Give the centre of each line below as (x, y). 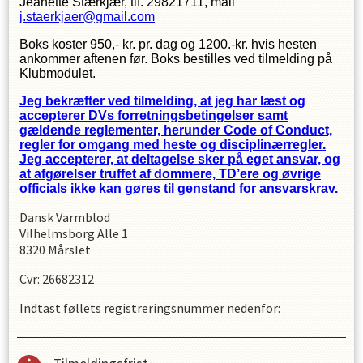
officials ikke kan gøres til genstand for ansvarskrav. (179, 188)
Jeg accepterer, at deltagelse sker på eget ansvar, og (180, 159)
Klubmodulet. (58, 73)
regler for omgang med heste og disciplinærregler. (173, 144)
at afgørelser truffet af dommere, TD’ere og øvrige (170, 173)
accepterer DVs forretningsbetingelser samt (154, 115)
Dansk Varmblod (65, 217)
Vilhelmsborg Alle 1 (74, 233)
